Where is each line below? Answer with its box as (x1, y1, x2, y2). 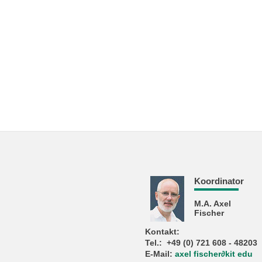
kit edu (225, 249, 253, 258)
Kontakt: (145, 227, 180, 236)
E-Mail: (145, 249, 175, 258)
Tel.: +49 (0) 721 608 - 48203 (145, 238, 258, 247)
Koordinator (194, 175, 244, 186)
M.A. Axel (194, 199, 231, 209)
